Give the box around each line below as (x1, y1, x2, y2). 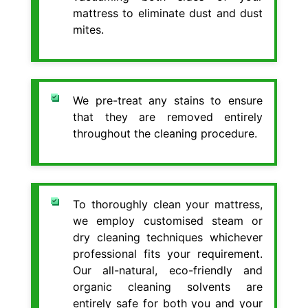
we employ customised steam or (73, 213, 263, 228)
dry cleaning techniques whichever (73, 230, 263, 244)
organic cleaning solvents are (73, 279, 263, 294)
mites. (73, 22, 104, 36)
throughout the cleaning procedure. (73, 126, 257, 140)
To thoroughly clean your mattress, (73, 197, 263, 211)
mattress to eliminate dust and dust (73, 5, 263, 20)
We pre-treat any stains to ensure (73, 93, 263, 107)
